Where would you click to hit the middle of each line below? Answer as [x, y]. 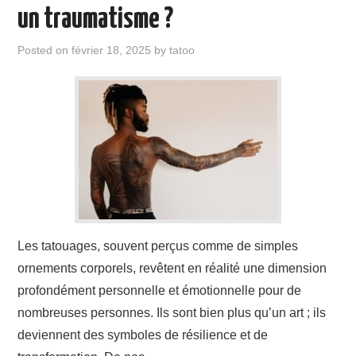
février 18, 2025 [112, 50]
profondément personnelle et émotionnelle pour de [160, 290]
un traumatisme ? [96, 20]
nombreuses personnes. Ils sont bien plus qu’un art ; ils [172, 313]
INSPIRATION [64, 46]
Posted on [45, 50]
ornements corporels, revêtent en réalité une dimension [172, 268]
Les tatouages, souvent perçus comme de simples [158, 246]
